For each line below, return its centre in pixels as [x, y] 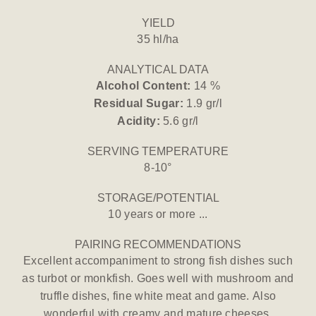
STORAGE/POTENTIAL [158, 198]
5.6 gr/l [179, 121]
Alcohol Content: [144, 86]
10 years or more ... [158, 214]
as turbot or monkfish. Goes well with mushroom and [158, 279]
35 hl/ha [158, 39]
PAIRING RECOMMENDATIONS [158, 245]
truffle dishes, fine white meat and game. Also [158, 296]
